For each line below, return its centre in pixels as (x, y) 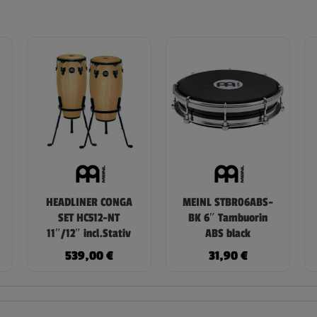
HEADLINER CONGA (89, 202)
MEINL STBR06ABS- (228, 202)
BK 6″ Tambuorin (228, 218)
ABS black (228, 233)
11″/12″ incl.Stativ (89, 233)
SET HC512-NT (89, 218)
